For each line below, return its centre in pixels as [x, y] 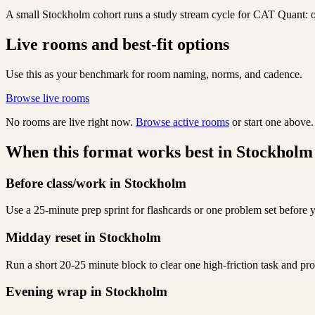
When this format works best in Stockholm [159, 152]
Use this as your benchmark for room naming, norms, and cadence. [154, 74]
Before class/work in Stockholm [96, 183]
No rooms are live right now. [71, 122]
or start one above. [271, 122]
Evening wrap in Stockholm [86, 292]
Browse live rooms [47, 98]
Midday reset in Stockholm [83, 237]
